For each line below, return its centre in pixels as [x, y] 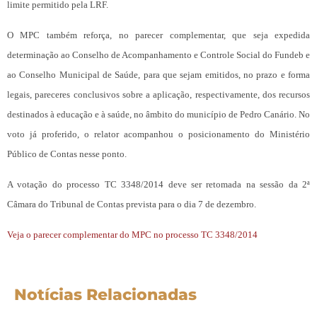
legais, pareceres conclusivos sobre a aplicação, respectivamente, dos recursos [158, 95]
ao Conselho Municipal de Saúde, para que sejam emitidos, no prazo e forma [158, 75]
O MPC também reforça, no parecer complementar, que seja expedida [158, 35]
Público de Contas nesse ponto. [67, 154]
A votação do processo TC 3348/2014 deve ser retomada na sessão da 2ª [158, 185]
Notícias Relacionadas [105, 295]
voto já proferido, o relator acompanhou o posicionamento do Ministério [158, 134]
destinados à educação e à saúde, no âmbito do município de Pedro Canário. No [158, 115]
